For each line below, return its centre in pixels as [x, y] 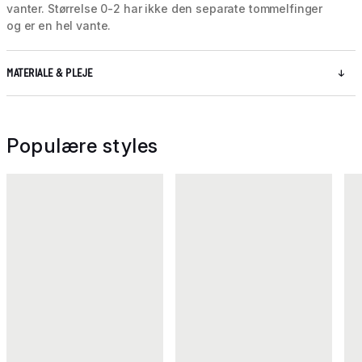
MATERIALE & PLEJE [50, 74]
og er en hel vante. [59, 26]
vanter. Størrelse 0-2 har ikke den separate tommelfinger [165, 9]
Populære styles [82, 146]
